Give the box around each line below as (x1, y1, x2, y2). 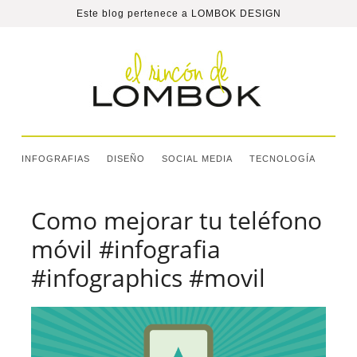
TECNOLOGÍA (249, 154, 316, 163)
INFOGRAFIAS (21, 154, 90, 163)
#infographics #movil (30, 261, 265, 294)
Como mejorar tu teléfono (30, 204, 322, 237)
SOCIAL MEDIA (161, 154, 233, 163)
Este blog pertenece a (76, 8, 191, 19)
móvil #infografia (30, 233, 221, 265)
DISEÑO (106, 154, 145, 163)
